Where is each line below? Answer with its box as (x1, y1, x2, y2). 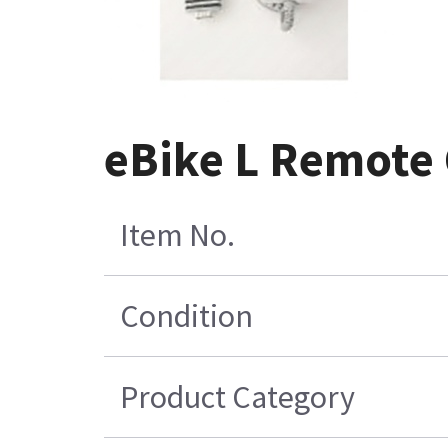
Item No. (119, 214, 235, 255)
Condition (119, 295, 253, 336)
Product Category (119, 376, 355, 417)
